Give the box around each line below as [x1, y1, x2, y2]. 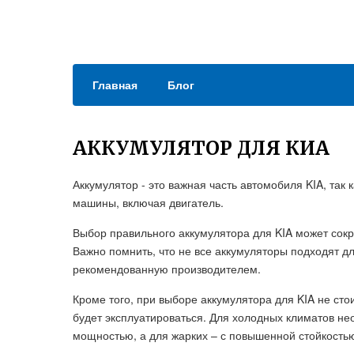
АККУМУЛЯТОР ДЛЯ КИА [73, 136, 330, 160]
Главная [92, 77, 137, 92]
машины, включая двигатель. [73, 194, 224, 210]
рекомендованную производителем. [73, 261, 261, 277]
